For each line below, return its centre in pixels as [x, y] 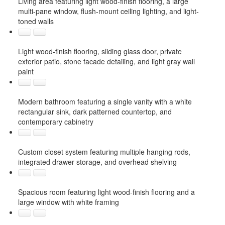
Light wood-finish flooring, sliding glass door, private [100, 51]
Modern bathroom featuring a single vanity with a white [105, 101]
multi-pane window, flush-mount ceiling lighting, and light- [108, 11]
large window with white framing [68, 202]
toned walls [36, 21]
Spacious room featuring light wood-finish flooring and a [106, 192]
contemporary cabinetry [55, 121]
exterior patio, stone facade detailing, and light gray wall [106, 61]
